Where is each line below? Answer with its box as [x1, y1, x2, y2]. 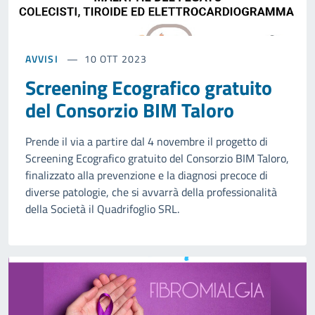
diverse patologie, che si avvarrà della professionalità [25, 184, 277, 201]
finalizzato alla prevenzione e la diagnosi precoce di [25, 167, 268, 184]
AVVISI [25, 51, 58, 67]
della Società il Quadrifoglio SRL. [25, 200, 179, 218]
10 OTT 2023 [84, 51, 147, 67]
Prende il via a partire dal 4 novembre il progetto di [25, 133, 268, 150]
